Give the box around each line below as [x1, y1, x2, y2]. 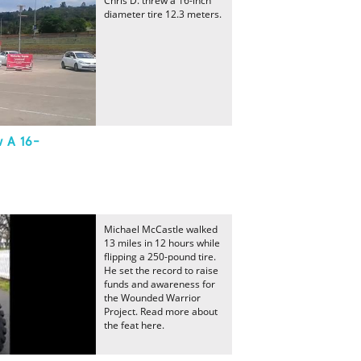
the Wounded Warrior [104, 291, 201, 305]
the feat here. [104, 318, 164, 332]
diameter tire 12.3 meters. [104, 7, 222, 21]
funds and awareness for [104, 277, 215, 291]
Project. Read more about [104, 305, 218, 318]
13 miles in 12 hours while [104, 236, 220, 250]
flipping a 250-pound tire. [104, 250, 216, 263]
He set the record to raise [104, 263, 218, 277]
